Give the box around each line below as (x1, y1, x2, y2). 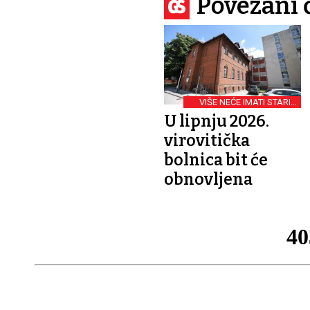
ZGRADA (261, 105, 298, 116)
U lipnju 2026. (164, 111, 269, 131)
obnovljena (164, 169, 253, 189)
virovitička (164, 130, 250, 150)
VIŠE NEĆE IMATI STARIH (199, 96, 298, 107)
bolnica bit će (164, 149, 268, 170)
